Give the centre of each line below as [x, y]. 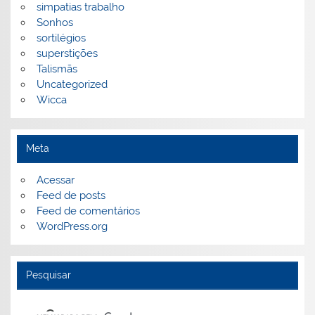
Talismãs [57, 69]
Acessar [55, 180]
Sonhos [54, 23]
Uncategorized [72, 85]
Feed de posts [71, 196]
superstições [67, 54]
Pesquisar [48, 275]
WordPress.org [72, 227]
